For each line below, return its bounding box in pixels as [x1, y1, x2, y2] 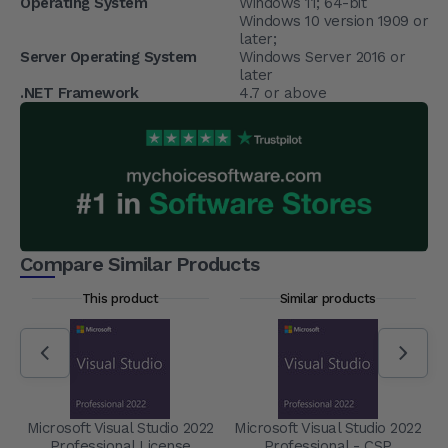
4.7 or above [239, 83, 326, 102]
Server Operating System [20, 47, 197, 66]
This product [81, 290, 159, 306]
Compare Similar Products [20, 251, 259, 276]
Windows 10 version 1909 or [239, 11, 428, 30]
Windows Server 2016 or [239, 47, 405, 66]
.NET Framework [20, 83, 138, 102]
